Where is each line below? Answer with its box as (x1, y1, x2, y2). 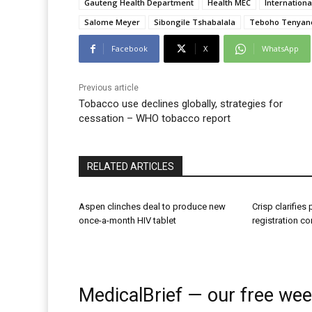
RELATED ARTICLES (87, 161, 174, 173)
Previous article (79, 83, 139, 93)
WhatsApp (262, 43, 299, 54)
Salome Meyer (84, 17, 140, 28)
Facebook (111, 43, 148, 54)
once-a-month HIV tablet (79, 215, 176, 226)
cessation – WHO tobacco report (79, 112, 231, 125)
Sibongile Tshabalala (154, 17, 235, 28)
